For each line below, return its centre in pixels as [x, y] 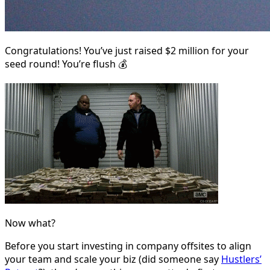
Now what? [30, 223]
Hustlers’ [241, 259]
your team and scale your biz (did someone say [113, 259]
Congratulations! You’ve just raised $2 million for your [127, 50]
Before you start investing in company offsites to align [128, 246]
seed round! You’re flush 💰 [66, 64]
